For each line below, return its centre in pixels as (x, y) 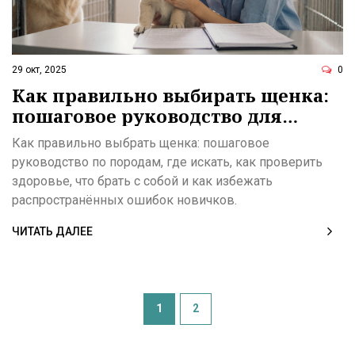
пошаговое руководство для (147, 115)
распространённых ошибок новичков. (124, 200)
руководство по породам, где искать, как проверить (167, 162)
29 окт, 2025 (39, 69)
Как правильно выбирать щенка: (170, 95)
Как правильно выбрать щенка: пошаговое (141, 143)
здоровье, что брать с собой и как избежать (142, 181)
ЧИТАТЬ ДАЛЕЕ (52, 231)
